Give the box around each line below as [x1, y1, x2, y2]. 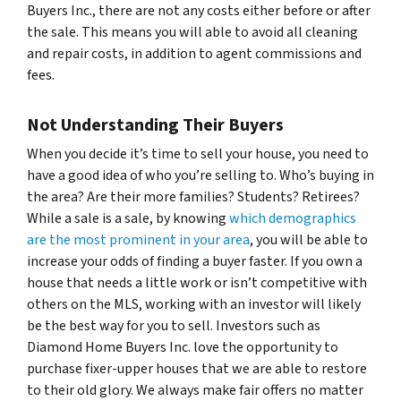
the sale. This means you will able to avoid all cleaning [27, 21, 358, 42]
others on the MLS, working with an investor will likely [27, 294, 361, 314]
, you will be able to [250, 229, 368, 250]
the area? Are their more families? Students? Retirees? [27, 186, 360, 207]
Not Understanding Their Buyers [27, 112, 284, 138]
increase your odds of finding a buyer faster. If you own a [27, 251, 363, 271]
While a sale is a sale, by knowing [27, 208, 229, 228]
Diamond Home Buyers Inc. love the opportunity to [27, 337, 338, 357]
